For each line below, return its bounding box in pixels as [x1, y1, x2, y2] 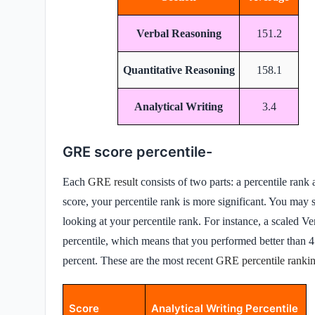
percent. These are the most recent [63, 254, 216, 266]
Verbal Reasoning [136, 27, 221, 39]
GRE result [88, 175, 138, 188]
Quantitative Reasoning [122, 63, 235, 76]
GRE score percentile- [63, 143, 212, 160]
